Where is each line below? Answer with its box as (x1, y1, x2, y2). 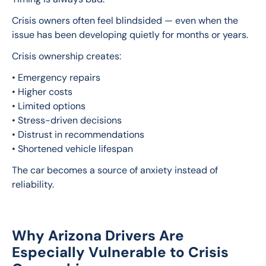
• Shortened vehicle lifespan (12, 142, 133, 156)
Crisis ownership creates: (12, 50, 121, 63)
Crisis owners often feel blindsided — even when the (12, 14, 240, 27)
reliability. (12, 178, 54, 191)
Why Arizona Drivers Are (12, 226, 184, 245)
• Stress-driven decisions (12, 114, 122, 127)
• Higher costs (12, 85, 72, 99)
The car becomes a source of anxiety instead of (12, 164, 220, 177)
